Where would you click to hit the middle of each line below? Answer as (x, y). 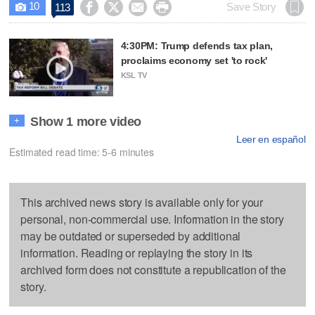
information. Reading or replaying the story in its (137, 252)
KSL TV (134, 75)
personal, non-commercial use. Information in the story (152, 219)
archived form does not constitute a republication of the (153, 269)
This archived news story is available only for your (142, 202)
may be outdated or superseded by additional (131, 236)
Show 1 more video (86, 121)
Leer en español (271, 139)
